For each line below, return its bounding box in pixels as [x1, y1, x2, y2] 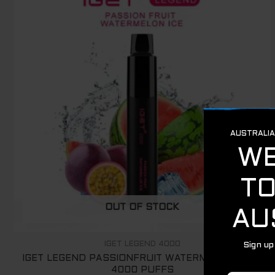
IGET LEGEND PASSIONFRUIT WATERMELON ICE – [22, 254, 263, 263]
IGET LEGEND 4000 [104, 240, 180, 248]
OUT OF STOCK [105, 203, 180, 212]
